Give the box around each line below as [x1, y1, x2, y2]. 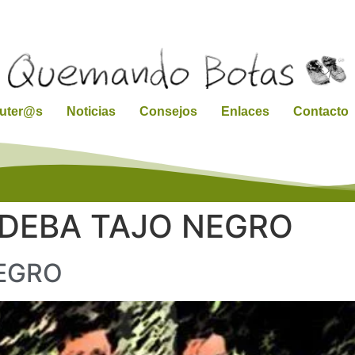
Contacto [292, 105, 349, 118]
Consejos [139, 105, 197, 118]
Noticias [66, 105, 116, 118]
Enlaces [220, 105, 269, 118]
